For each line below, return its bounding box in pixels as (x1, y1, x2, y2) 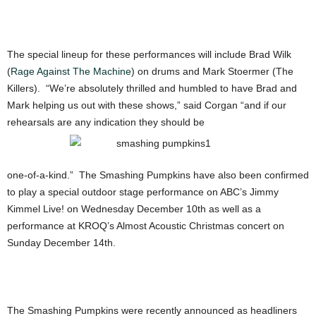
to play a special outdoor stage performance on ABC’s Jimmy (7, 186, 279, 198)
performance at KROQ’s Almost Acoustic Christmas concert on (7, 220, 284, 232)
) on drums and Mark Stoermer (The (131, 66, 293, 78)
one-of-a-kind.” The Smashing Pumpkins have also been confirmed (7, 169, 309, 181)
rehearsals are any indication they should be (7, 116, 205, 128)
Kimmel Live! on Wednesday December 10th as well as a (7, 203, 261, 215)
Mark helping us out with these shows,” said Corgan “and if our (7, 99, 286, 111)
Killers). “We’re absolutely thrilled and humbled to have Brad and (7, 83, 297, 95)
